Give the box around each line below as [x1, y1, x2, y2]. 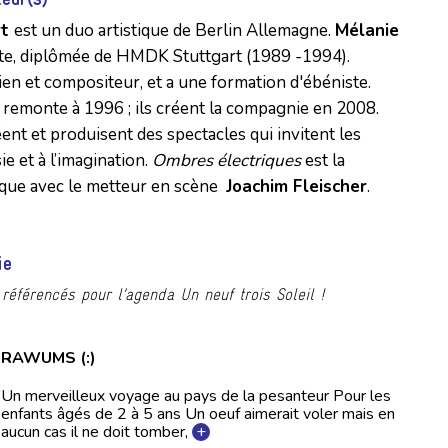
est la [301, 149, 345, 172]
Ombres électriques [152, 149, 301, 172]
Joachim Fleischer [226, 175, 367, 198]
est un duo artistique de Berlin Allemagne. [14, 19, 335, 42]
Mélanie [335, 19, 399, 42]
